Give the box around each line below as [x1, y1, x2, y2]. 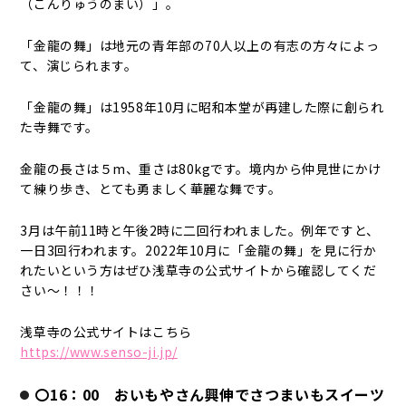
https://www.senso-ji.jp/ [20, 343, 178, 361]
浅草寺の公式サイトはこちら [20, 323, 192, 341]
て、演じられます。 [20, 56, 138, 74]
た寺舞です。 [20, 118, 99, 136]
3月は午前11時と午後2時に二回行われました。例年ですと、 [20, 221, 380, 239]
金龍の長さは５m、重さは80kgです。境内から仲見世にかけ [20, 159, 382, 178]
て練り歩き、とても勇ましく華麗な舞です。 [20, 179, 282, 198]
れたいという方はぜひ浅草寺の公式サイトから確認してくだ [20, 261, 377, 279]
